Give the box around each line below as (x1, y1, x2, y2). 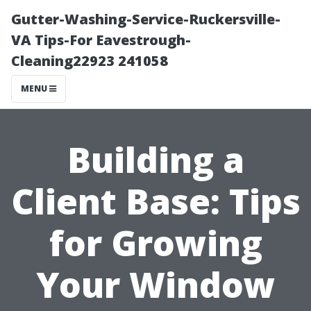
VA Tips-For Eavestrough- (11, 31, 191, 49)
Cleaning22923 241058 (11, 51, 168, 70)
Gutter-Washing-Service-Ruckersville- (11, 10, 280, 28)
